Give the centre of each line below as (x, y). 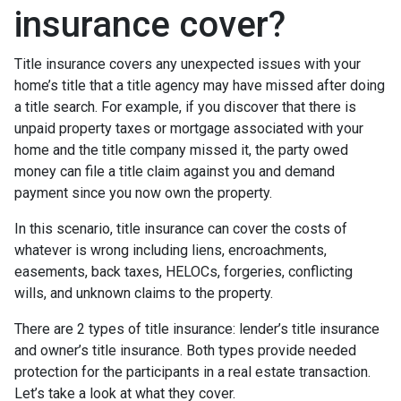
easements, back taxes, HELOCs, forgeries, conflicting (183, 271)
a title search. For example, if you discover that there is (185, 107)
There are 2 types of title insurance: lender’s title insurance (197, 328)
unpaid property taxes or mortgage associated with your (189, 128)
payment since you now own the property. (143, 192)
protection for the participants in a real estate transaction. (192, 371)
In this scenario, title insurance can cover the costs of (181, 228)
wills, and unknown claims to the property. (144, 293)
